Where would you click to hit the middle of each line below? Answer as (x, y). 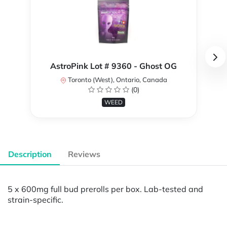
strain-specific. (35, 199)
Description (30, 154)
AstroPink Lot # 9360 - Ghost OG (113, 66)
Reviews (84, 154)
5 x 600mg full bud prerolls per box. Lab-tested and (105, 189)
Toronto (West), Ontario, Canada (117, 80)
